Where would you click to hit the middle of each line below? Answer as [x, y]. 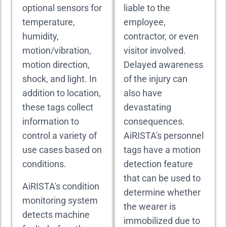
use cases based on [62, 150]
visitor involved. [155, 50]
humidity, [41, 36]
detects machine [56, 215]
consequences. [154, 121]
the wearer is [150, 206]
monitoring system [60, 200]
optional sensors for [62, 8]
